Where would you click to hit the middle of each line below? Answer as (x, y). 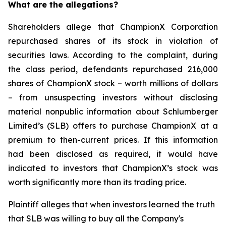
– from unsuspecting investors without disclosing (113, 97)
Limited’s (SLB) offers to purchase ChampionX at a (113, 126)
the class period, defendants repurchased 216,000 (113, 69)
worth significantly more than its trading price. (97, 182)
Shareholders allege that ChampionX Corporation (113, 27)
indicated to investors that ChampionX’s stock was (113, 168)
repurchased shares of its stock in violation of (113, 41)
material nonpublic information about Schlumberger (113, 111)
